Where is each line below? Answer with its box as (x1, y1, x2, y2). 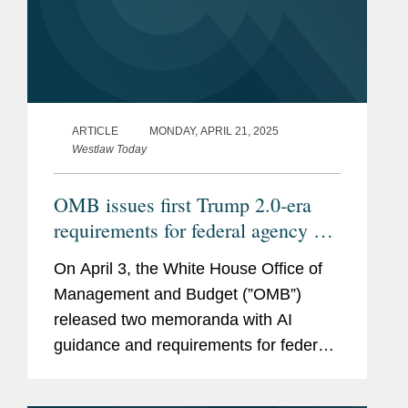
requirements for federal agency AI (54, 217, 334, 244)
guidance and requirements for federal (54, 336, 331, 355)
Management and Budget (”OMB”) (54, 285, 301, 304)
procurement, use (54, 242, 193, 270)
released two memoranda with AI (54, 311, 292, 330)
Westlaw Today (72, 143, 147, 157)
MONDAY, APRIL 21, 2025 (149, 125, 279, 138)
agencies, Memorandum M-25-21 (54, 362, 295, 381)
